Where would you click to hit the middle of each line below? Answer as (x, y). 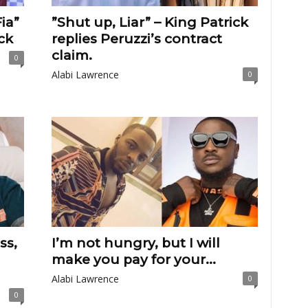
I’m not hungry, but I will (135, 243)
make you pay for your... (133, 260)
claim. (71, 55)
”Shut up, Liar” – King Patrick (150, 22)
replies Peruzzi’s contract (136, 39)
